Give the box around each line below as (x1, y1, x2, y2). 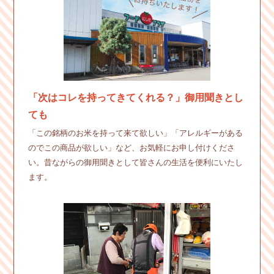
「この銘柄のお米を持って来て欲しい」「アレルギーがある (28, 128, 243, 138)
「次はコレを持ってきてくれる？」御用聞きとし (28, 92, 243, 103)
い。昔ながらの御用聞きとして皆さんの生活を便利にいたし (28, 157, 243, 167)
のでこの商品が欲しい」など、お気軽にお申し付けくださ (28, 143, 235, 152)
